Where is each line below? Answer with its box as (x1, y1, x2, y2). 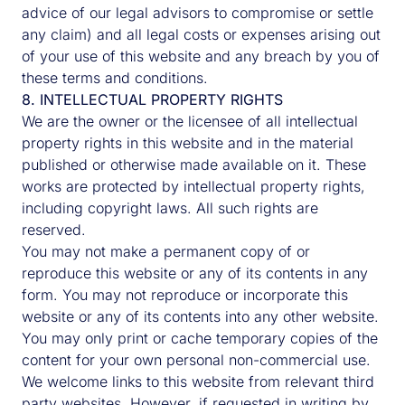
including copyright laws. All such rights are (22, 199, 318, 217)
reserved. (22, 221, 86, 239)
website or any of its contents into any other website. (22, 307, 379, 325)
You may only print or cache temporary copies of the (22, 329, 378, 347)
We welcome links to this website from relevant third (22, 372, 374, 391)
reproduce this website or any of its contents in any (22, 264, 368, 282)
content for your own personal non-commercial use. (22, 351, 371, 369)
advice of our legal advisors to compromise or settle (22, 4, 373, 22)
